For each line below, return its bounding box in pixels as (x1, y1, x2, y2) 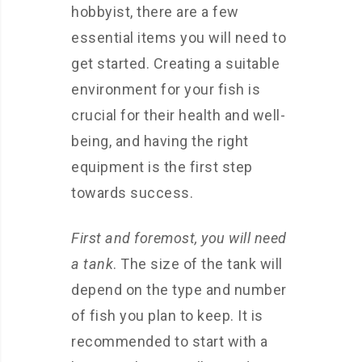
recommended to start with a (71, 333, 268, 350)
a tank (71, 255, 113, 272)
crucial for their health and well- (71, 107, 285, 124)
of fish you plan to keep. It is (71, 307, 263, 324)
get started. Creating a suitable (71, 55, 280, 72)
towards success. (71, 184, 193, 201)
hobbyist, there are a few (71, 3, 239, 20)
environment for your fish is (71, 81, 260, 98)
